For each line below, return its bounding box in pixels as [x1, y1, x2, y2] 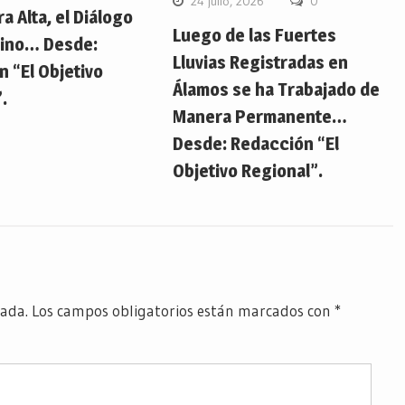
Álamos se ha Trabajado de [173, 79, 381, 101]
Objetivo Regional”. [173, 160, 324, 183]
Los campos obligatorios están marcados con [28, 301, 334, 321]
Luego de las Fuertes [173, 24, 337, 47]
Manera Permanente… [173, 106, 348, 128]
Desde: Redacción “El [173, 133, 340, 155]
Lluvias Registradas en [173, 52, 349, 74]
